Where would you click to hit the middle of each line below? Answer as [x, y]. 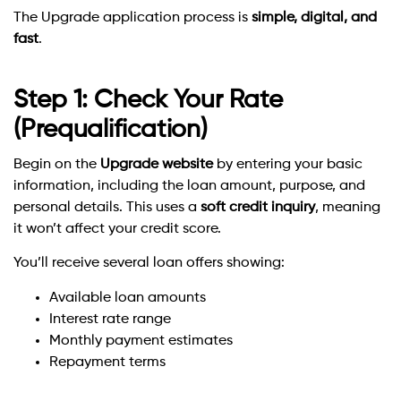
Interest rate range [110, 319]
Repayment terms [107, 362]
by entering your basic [288, 164]
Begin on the [57, 164]
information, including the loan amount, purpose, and [189, 186]
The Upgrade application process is [132, 17]
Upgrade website [157, 164]
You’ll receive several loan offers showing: [149, 264]
